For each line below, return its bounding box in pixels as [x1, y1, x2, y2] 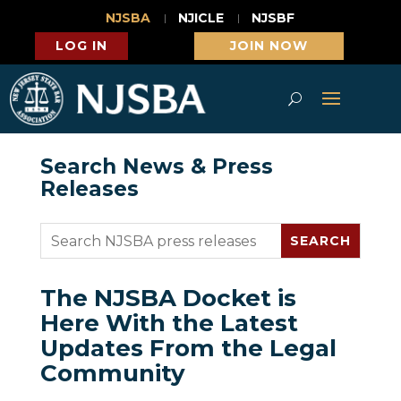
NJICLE [178, 10, 225, 26]
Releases [39, 176, 139, 202]
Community [39, 359, 185, 388]
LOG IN [55, 38, 108, 54]
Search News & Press [39, 154, 273, 180]
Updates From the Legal [39, 334, 337, 363]
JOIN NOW [229, 38, 308, 54]
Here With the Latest [39, 309, 298, 338]
